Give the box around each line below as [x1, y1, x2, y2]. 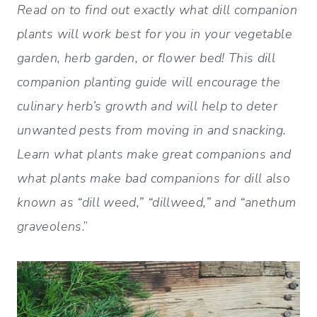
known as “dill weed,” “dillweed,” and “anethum [17, 193, 296, 211]
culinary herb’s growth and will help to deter [17, 97, 278, 115]
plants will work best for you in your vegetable [17, 25, 292, 42]
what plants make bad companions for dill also [17, 169, 291, 187]
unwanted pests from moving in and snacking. [17, 121, 287, 139]
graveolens [17, 217, 82, 235]
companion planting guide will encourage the [17, 73, 281, 91]
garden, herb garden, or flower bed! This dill [17, 49, 276, 67]
